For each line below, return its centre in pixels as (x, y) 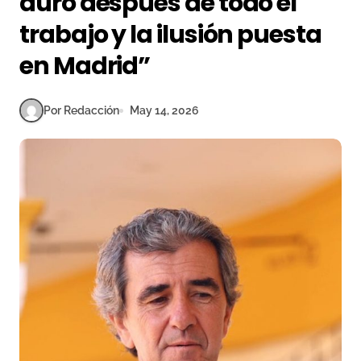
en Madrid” (85, 66)
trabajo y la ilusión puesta (170, 35)
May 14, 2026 (164, 110)
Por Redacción (81, 110)
